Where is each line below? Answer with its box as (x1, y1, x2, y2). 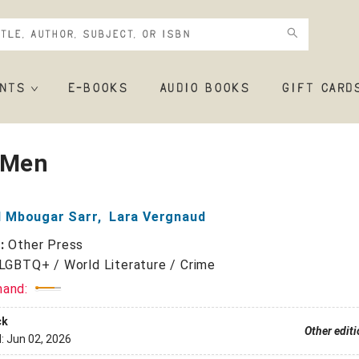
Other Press (8, 237, 84, 252)
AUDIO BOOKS (159, 83, 250, 95)
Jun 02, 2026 (6, 333, 71, 346)
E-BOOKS (67, 83, 128, 95)
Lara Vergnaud (109, 209, 206, 224)
